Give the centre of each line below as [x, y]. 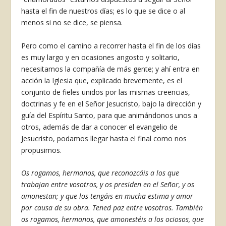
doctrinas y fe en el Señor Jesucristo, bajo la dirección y [111, 103]
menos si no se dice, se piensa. [72, 23]
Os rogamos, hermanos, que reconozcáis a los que [100, 173]
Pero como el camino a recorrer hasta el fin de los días [111, 45]
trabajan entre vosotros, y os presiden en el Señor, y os [108, 184]
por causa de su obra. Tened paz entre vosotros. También [112, 207]
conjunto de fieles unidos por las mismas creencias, [106, 92]
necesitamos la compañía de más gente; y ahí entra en [111, 69]
